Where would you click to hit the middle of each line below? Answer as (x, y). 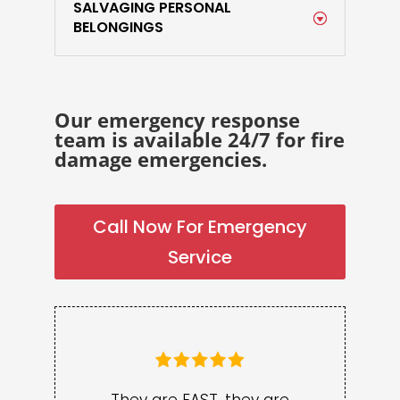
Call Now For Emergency (200, 227)
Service (200, 257)
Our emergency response (177, 120)
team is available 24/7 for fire (199, 139)
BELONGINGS (118, 27)
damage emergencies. (160, 159)
